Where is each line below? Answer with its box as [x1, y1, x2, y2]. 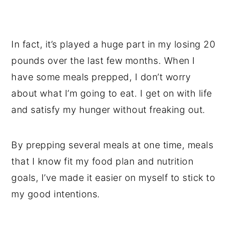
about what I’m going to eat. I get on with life [11, 88, 212, 99]
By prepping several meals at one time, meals [11, 140, 214, 151]
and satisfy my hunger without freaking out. [11, 104, 205, 116]
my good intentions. [11, 189, 100, 200]
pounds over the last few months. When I [11, 55, 195, 66]
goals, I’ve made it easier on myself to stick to [11, 172, 216, 184]
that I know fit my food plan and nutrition [11, 156, 194, 167]
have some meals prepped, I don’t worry [11, 72, 191, 83]
